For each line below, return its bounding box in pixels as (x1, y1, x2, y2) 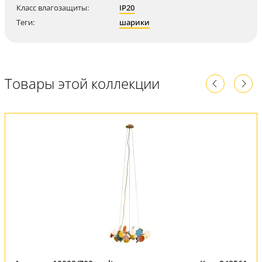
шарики (119, 17, 150, 27)
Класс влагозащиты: (16, 2, 89, 13)
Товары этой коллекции (5, 74, 160, 93)
